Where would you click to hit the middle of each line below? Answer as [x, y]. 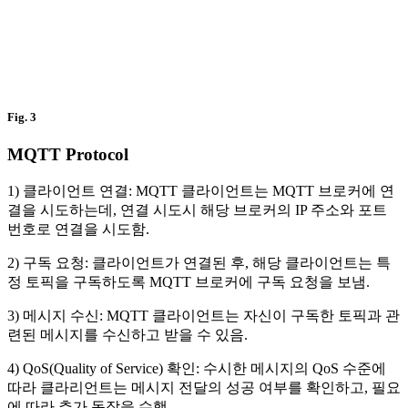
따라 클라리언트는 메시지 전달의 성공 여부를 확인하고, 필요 [204, 387]
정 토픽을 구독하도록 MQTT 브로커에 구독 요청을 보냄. [189, 281]
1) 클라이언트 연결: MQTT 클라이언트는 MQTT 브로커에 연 [201, 190]
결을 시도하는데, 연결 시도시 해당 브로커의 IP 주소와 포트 [197, 209]
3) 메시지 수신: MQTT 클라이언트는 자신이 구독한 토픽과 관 [204, 315]
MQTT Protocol [68, 154]
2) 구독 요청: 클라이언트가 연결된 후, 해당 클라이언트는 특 [199, 262]
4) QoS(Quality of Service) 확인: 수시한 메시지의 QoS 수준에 [197, 368]
